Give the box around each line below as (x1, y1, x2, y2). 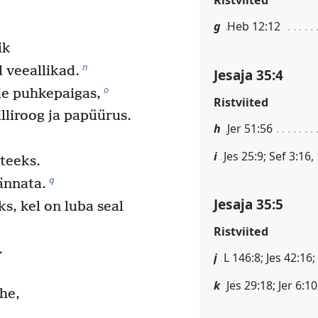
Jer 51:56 (227, 120, 273, 136)
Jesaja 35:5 (214, 194, 283, 214)
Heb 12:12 (227, 18, 280, 34)
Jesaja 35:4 (214, 65, 283, 84)
